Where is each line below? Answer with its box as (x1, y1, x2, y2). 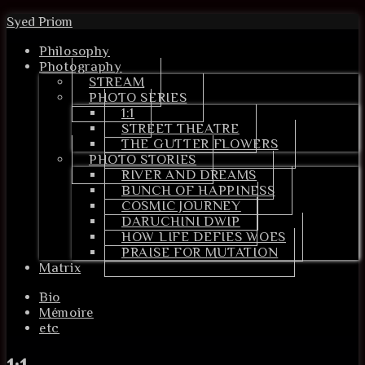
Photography (39, 59, 122, 74)
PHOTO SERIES (89, 90, 187, 105)
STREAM (89, 74, 145, 90)
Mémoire (39, 305, 94, 320)
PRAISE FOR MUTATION (121, 244, 279, 260)
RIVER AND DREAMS (121, 167, 257, 182)
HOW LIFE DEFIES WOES (121, 229, 286, 244)
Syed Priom (7, 14, 73, 29)
